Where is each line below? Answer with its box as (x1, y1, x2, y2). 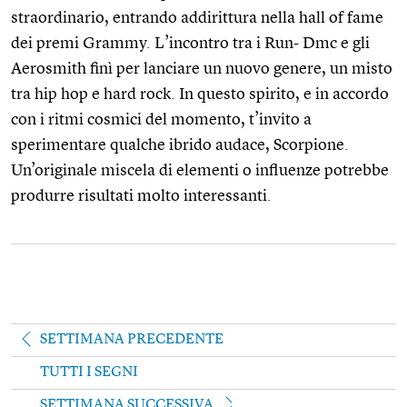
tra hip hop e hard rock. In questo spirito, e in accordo (11, 85, 389, 103)
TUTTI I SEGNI (40, 365, 138, 380)
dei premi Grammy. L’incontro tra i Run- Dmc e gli (11, 35, 370, 52)
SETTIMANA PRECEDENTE (40, 333, 223, 347)
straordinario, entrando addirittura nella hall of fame (11, 9, 383, 26)
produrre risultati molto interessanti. (11, 187, 272, 204)
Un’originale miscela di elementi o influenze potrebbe (11, 162, 389, 179)
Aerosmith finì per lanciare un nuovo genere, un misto (11, 60, 392, 77)
